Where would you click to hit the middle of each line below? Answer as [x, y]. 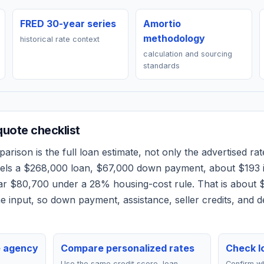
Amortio [162, 24]
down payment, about [186, 168]
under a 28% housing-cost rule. [122, 184]
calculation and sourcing [188, 54]
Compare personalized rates [128, 248]
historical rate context [60, 39]
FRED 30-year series [68, 24]
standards [161, 66]
